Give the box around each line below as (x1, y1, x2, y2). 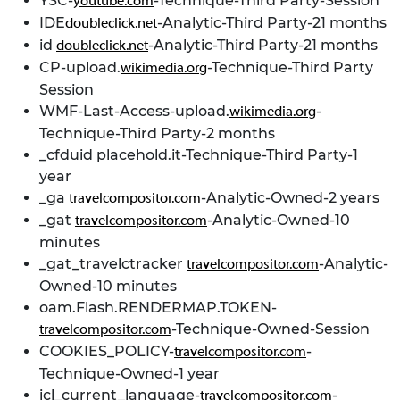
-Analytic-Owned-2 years (201, 189, 379, 206)
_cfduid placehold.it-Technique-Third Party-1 (39, 146, 358, 163)
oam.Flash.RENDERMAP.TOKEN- (39, 299, 277, 316)
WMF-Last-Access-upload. (39, 103, 229, 120)
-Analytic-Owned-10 (207, 212, 350, 229)
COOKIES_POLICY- (39, 343, 174, 360)
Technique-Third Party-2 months (39, 125, 275, 142)
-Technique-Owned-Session (171, 321, 370, 337)
